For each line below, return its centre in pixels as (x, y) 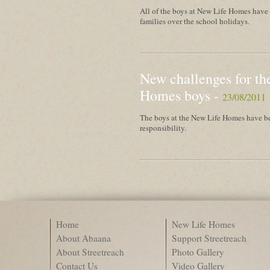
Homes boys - (181, 95)
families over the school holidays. (195, 21)
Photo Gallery (198, 252)
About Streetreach (90, 252)
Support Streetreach (209, 238)
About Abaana (83, 238)
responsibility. (163, 128)
